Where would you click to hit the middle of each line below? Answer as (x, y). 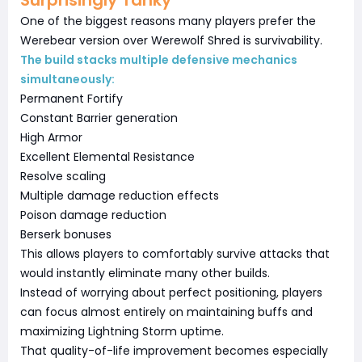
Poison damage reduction (93, 215)
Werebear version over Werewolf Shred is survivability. (171, 40)
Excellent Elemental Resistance (107, 156)
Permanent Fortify (72, 98)
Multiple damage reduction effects (120, 195)
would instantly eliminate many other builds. (145, 273)
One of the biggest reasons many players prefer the (168, 21)
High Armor (51, 137)
